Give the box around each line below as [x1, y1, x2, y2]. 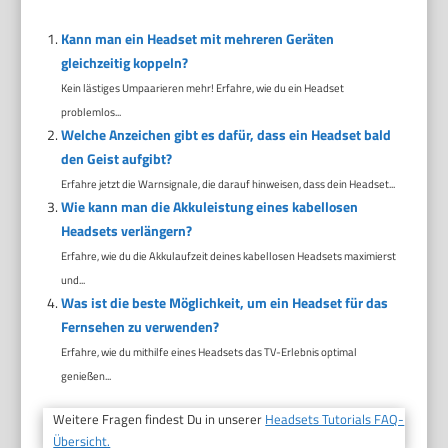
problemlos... [60, 102, 121, 120]
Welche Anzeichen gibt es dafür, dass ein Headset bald [60, 123, 391, 145]
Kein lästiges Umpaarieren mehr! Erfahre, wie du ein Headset [60, 78, 344, 96]
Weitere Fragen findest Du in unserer [53, 408, 266, 429]
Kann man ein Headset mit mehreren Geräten [60, 27, 334, 49]
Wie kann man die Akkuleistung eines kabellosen [60, 195, 358, 217]
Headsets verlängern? [60, 219, 192, 241]
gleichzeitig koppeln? [60, 51, 188, 73]
